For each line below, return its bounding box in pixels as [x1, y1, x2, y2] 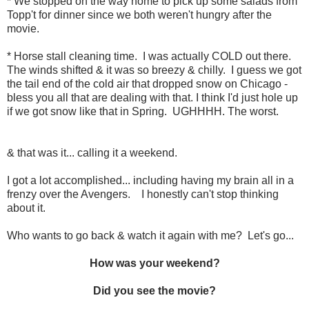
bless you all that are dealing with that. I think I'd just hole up [7, 92, 298, 104]
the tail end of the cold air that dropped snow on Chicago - [7, 78, 288, 90]
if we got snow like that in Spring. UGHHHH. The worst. [7, 106, 279, 118]
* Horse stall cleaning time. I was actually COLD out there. [7, 50, 294, 63]
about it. [7, 202, 46, 215]
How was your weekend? [89, 257, 220, 270]
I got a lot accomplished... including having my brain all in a [7, 175, 294, 187]
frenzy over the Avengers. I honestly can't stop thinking [7, 188, 279, 201]
